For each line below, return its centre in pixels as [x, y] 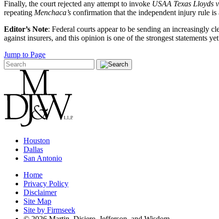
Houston [37, 140]
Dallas [33, 149]
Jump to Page [25, 54]
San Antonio [43, 158]
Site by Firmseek [49, 210]
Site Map [37, 201]
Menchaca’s [53, 12]
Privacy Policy [46, 183]
